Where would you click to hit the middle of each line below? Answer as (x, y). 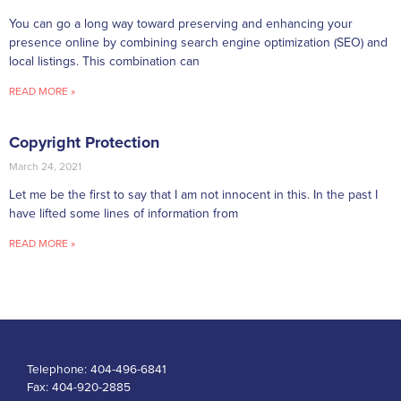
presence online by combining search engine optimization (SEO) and (198, 42)
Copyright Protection (84, 142)
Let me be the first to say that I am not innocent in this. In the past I (193, 194)
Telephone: (59, 369)
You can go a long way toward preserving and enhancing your (181, 23)
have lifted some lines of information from (124, 213)
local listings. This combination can (104, 61)
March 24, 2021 (45, 166)
